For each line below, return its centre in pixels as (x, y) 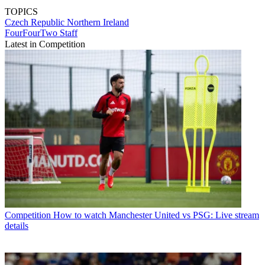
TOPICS (21, 12)
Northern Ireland (98, 22)
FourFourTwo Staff (41, 33)
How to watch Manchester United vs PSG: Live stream (156, 215)
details (17, 225)
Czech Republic (36, 22)
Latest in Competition (45, 44)
